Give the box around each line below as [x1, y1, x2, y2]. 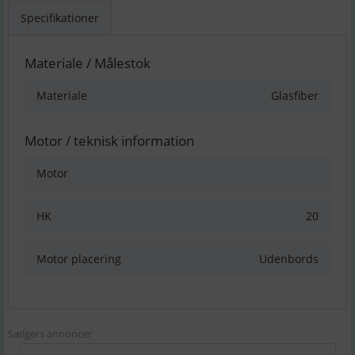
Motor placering [36, 251, 121, 267]
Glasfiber [271, 88, 319, 104]
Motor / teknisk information [25, 132, 194, 151]
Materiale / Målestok [25, 54, 151, 73]
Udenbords [259, 251, 319, 267]
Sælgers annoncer [8, 326, 92, 342]
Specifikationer [21, 10, 99, 26]
